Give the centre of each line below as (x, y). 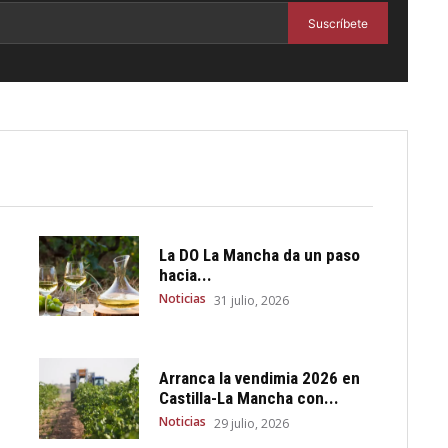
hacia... (186, 274)
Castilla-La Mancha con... (249, 398)
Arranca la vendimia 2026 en (260, 378)
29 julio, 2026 (252, 424)
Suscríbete (338, 23)
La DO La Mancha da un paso (260, 254)
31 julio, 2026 (252, 300)
